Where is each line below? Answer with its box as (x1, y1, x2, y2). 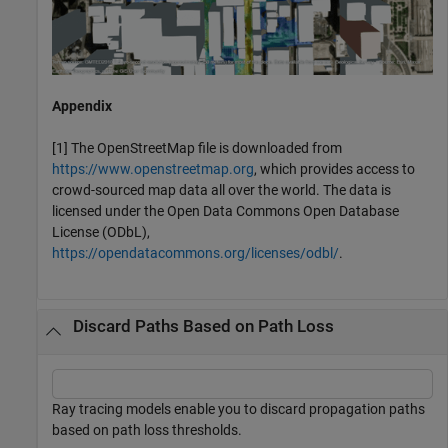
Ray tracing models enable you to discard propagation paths (52, 401, 425, 417)
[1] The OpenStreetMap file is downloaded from (52, 139, 342, 156)
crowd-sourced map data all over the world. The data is (52, 181, 391, 198)
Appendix (52, 97, 112, 114)
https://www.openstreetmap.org (52, 160, 254, 177)
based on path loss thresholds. (52, 422, 242, 438)
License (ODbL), (52, 223, 150, 240)
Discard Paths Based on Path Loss (72, 316, 334, 336)
